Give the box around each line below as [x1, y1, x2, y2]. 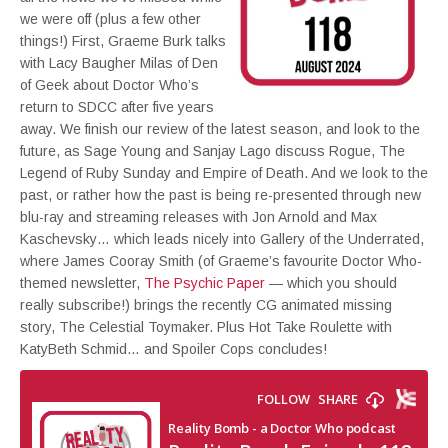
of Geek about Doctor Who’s [20, 77, 199, 93]
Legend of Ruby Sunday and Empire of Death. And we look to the [20, 165, 428, 181]
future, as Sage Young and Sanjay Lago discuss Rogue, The [20, 143, 405, 159]
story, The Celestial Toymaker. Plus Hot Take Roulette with [20, 319, 392, 335]
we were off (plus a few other [20, 11, 201, 27]
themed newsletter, [20, 275, 144, 291]
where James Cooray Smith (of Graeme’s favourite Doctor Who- [20, 253, 422, 269]
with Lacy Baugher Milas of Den [20, 55, 218, 71]
